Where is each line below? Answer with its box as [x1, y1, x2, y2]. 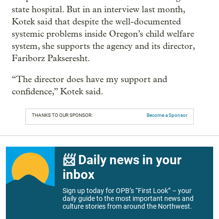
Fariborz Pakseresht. [12, 53, 90, 64]
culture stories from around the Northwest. [63, 202, 192, 210]
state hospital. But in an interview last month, [12, 4, 185, 15]
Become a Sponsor [147, 112, 187, 118]
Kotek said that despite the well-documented [12, 16, 181, 27]
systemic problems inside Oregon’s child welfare [12, 28, 194, 39]
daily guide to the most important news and [63, 194, 194, 202]
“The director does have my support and [12, 74, 167, 85]
